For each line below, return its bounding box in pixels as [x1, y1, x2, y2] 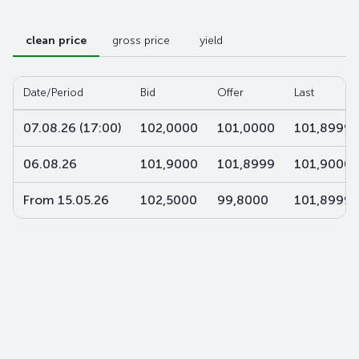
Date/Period [23, 86, 83, 99]
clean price [26, 34, 87, 47]
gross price [112, 34, 170, 47]
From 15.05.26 [23, 192, 109, 208]
